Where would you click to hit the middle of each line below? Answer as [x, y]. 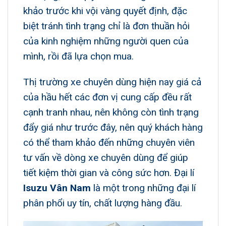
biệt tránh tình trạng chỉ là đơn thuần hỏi [106, 26]
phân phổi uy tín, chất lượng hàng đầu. [103, 203]
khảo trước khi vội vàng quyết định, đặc [105, 11]
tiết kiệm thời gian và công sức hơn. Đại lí [109, 173]
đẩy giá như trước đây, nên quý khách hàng [113, 127]
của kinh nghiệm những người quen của [106, 41]
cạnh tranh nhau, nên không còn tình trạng [111, 112]
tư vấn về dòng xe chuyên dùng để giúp [106, 157]
